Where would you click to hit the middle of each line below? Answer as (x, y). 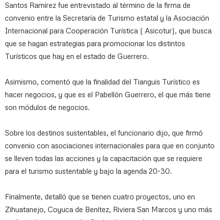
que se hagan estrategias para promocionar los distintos (95, 43)
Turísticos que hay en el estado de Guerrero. (77, 56)
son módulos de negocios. (47, 107)
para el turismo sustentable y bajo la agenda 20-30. (88, 171)
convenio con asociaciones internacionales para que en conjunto (110, 145)
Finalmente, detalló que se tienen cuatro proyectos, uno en (100, 196)
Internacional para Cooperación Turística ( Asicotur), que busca (108, 30)
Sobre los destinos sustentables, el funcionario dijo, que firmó (104, 133)
